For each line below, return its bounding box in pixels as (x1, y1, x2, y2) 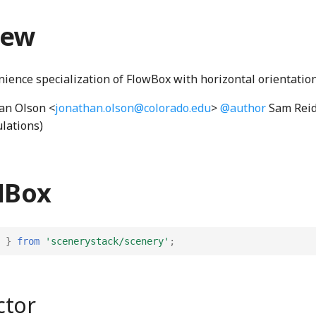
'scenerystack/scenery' (45, 235, 169, 247)
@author (220, 100, 266, 116)
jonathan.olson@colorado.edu (55, 100, 211, 116)
